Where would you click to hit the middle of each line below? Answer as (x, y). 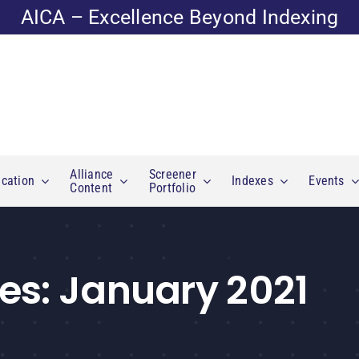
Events (327, 181)
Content (91, 188)
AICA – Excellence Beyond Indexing (179, 17)
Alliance (92, 174)
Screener (172, 174)
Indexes (252, 181)
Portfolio (172, 188)
